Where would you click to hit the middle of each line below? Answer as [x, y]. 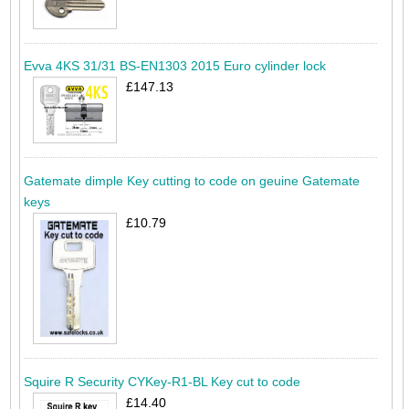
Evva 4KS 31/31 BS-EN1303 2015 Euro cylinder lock [174, 66]
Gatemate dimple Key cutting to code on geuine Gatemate [191, 180]
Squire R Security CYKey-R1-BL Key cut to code [162, 381]
